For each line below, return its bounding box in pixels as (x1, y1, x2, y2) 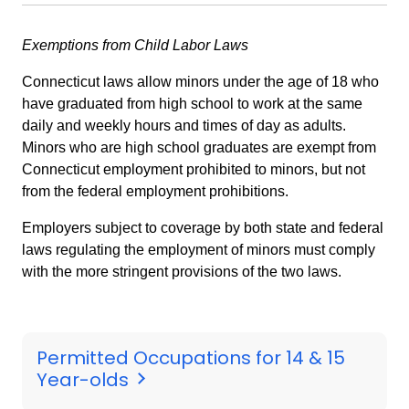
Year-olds (37, 366, 133, 393)
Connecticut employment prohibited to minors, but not (22, 162, 365, 178)
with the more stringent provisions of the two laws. (22, 264, 341, 280)
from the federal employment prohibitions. (22, 184, 288, 200)
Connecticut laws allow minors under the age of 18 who (22, 74, 379, 90)
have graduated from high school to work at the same (22, 96, 362, 112)
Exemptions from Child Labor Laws (22, 37, 248, 54)
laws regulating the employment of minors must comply (22, 242, 375, 258)
